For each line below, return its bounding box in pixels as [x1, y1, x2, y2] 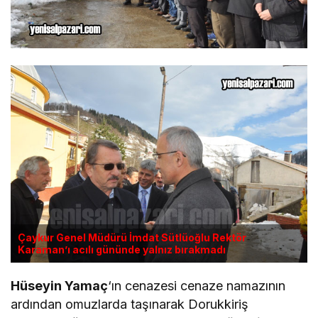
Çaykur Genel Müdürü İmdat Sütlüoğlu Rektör [18, 231, 246, 244]
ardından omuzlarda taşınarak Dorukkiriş [11, 297, 249, 312]
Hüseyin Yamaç [11, 278, 109, 294]
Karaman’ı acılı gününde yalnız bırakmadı [18, 243, 226, 256]
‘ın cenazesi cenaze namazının [108, 278, 286, 294]
